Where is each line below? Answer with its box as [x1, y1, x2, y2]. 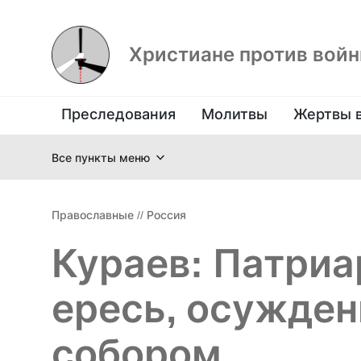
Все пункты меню [52, 150, 150, 164]
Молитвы [201, 106, 268, 122]
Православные [52, 208, 134, 222]
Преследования [61, 106, 176, 122]
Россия [147, 208, 186, 222]
